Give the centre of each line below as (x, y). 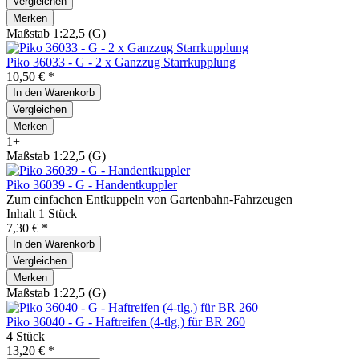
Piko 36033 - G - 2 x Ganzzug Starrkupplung (121, 62)
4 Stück (26, 336)
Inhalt (22, 213)
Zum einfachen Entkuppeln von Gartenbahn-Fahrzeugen (149, 199)
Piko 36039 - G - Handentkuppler (92, 184)
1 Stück (58, 213)
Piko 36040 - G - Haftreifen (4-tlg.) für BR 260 (126, 321)
